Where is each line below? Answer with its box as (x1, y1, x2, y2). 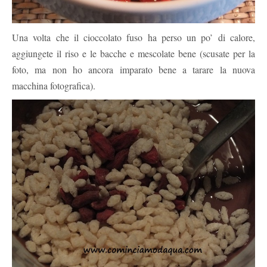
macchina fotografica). (12, 79, 95, 92)
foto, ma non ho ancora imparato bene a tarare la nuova (12, 63, 255, 76)
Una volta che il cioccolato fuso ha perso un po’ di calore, (12, 30, 255, 44)
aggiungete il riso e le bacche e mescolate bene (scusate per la (12, 46, 255, 60)
